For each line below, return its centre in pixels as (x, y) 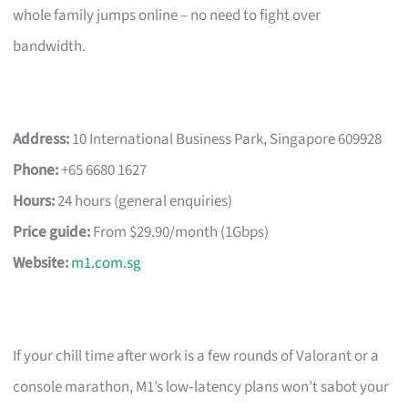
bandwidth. (50, 46)
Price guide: (52, 232)
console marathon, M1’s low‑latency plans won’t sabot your (201, 387)
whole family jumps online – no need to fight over (167, 15)
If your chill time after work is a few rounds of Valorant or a (196, 356)
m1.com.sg (107, 263)
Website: (41, 263)
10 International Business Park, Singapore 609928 (226, 139)
